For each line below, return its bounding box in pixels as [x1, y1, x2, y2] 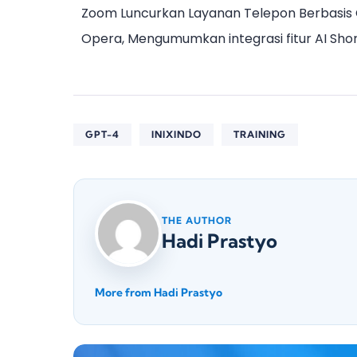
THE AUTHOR [162, 214, 232, 226]
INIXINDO [151, 127, 202, 140]
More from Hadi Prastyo [95, 284, 222, 300]
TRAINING [233, 127, 286, 140]
